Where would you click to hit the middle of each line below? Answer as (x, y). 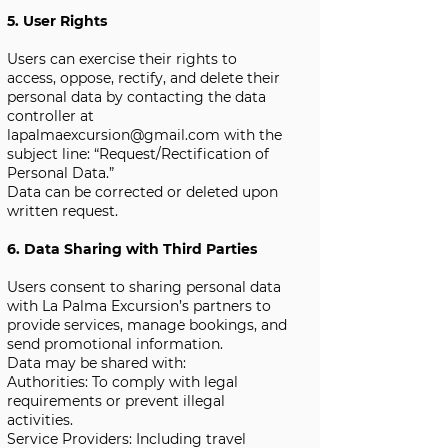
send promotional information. (115, 344)
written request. (62, 211)
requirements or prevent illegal (116, 401)
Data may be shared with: (96, 363)
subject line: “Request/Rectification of (138, 154)
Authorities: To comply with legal (122, 382)
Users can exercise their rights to (122, 59)
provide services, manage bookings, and (147, 325)
